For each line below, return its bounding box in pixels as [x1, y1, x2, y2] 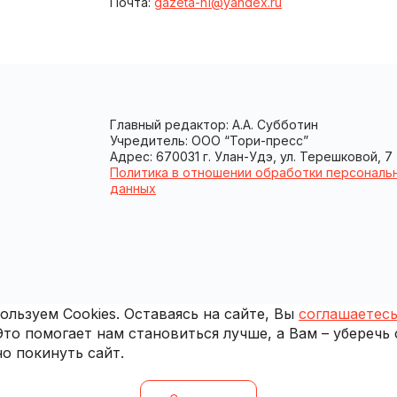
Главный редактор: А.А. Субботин [110, 116, 318, 132]
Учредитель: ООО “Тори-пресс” [110, 132, 308, 148]
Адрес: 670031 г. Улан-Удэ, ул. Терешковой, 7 [110, 148, 393, 164]
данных [110, 180, 156, 196]
